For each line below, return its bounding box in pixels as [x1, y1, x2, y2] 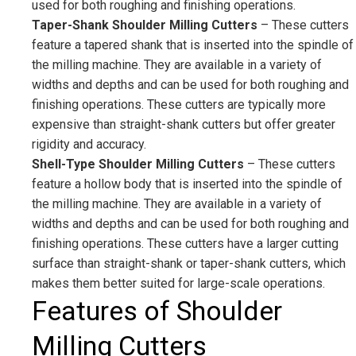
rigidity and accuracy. [32, 137, 146, 153]
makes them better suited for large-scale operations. [32, 276, 325, 292]
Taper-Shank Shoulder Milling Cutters [32, 17, 257, 33]
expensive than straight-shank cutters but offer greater [32, 117, 335, 133]
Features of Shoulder [32, 295, 282, 327]
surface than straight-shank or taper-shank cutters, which [32, 256, 346, 272]
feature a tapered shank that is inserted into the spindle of [32, 37, 354, 53]
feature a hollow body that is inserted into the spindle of [32, 176, 342, 192]
